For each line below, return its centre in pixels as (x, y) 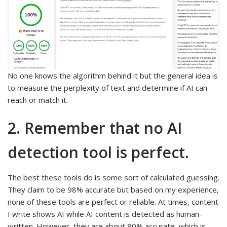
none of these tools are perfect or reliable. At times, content (113, 202)
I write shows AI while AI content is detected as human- (105, 214)
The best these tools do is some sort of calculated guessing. (113, 178)
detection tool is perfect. (98, 153)
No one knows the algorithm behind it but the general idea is (113, 76)
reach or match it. (38, 100)
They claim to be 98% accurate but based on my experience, (113, 190)
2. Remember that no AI (95, 128)
